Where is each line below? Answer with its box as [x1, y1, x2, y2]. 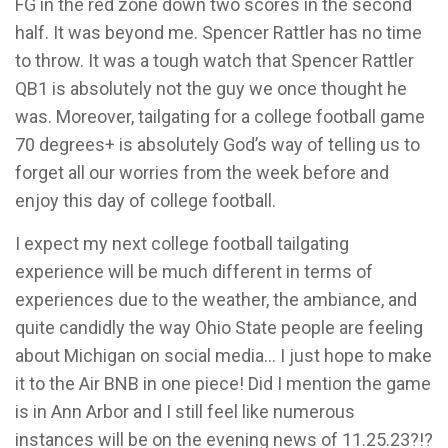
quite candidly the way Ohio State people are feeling [15, 317, 423, 338]
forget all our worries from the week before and [15, 162, 389, 183]
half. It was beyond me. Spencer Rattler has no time [15, 22, 422, 43]
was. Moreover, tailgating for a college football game [15, 106, 425, 127]
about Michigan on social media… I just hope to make [15, 345, 432, 366]
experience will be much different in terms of [15, 261, 373, 282]
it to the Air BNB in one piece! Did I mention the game [15, 373, 431, 394]
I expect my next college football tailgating [15, 233, 349, 254]
